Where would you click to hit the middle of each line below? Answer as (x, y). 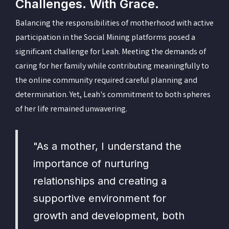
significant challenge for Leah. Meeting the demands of (111, 52)
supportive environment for (100, 198)
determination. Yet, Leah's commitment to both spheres (113, 95)
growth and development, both (109, 215)
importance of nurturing (91, 163)
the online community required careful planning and (106, 81)
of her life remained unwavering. (72, 109)
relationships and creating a (100, 181)
